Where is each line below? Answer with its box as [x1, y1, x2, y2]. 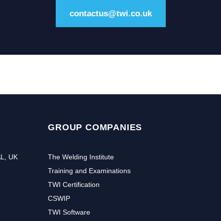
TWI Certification [48, 181, 100, 189]
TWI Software [48, 208, 91, 217]
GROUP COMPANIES [48, 122, 143, 133]
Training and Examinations [48, 167, 131, 175]
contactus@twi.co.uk [69, 9, 152, 19]
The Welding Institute [48, 153, 114, 161]
